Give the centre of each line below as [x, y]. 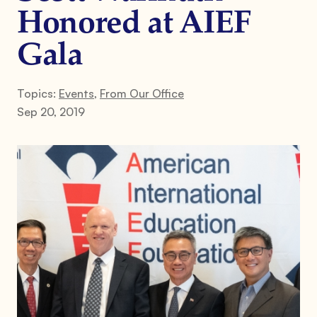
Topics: [38, 93]
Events [76, 93]
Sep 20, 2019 [51, 111]
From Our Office [142, 93]
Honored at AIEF [134, 24]
